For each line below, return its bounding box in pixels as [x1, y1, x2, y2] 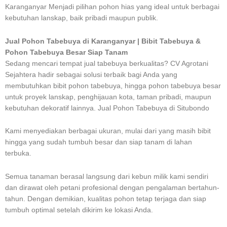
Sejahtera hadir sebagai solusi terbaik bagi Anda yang [5, 70, 177, 79]
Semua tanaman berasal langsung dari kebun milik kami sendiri [5, 173, 208, 181]
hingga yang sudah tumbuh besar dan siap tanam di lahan [5, 138, 192, 146]
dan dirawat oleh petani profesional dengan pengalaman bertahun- [5, 184, 219, 192]
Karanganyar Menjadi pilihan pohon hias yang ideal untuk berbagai [5, 3, 219, 11]
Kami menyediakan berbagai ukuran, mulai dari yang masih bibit [5, 127, 211, 135]
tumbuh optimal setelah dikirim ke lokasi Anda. [5, 206, 153, 214]
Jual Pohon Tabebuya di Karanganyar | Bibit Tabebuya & [5, 37, 201, 45]
